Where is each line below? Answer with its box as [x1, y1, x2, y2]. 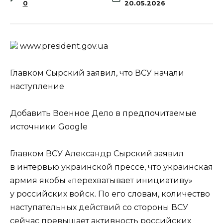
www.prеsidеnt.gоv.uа [18, 41, 108, 51]
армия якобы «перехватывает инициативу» [10, 176, 193, 186]
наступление [10, 81, 64, 91]
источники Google [10, 122, 88, 132]
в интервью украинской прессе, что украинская [10, 162, 213, 172]
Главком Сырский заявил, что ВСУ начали [10, 68, 184, 78]
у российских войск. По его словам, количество [10, 189, 210, 199]
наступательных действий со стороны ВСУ [10, 203, 188, 213]
